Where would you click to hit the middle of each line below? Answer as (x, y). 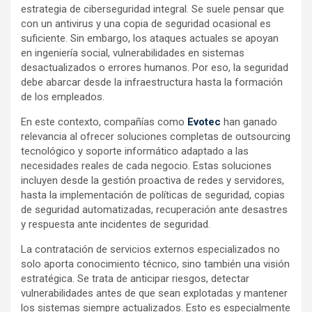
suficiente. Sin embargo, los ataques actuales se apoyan (150, 39)
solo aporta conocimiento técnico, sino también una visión (155, 264)
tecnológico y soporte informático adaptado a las (135, 151)
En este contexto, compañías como (104, 122)
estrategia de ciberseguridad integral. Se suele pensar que (153, 9)
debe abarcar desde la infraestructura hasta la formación (152, 83)
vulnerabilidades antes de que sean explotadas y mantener (154, 294)
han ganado (249, 122)
